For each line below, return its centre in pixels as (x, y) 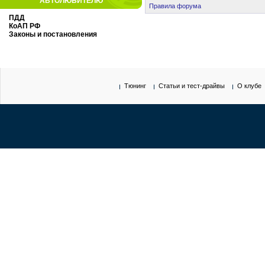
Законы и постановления (53, 34)
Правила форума (175, 6)
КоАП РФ (25, 26)
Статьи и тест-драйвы (191, 86)
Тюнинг (135, 86)
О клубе (249, 86)
